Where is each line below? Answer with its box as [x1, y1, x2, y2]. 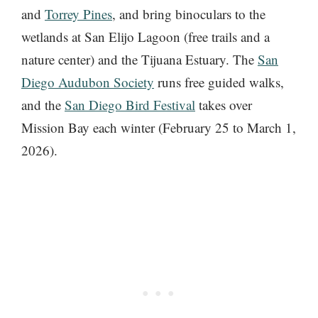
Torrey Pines [45, 5, 112, 23]
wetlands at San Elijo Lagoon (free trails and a [21, 28, 270, 46]
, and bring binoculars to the [112, 5, 265, 23]
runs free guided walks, [154, 73, 284, 92]
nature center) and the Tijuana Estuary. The [21, 50, 258, 69]
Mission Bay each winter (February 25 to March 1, [21, 119, 296, 137]
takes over [195, 96, 252, 114]
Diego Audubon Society [21, 73, 154, 92]
